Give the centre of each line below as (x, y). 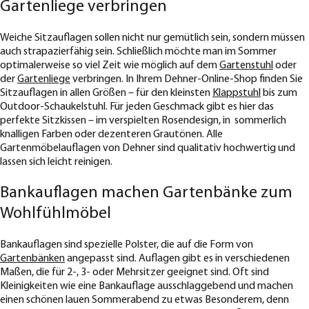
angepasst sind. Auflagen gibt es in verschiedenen (177, 258)
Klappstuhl (237, 93)
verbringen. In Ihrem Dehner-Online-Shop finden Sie (187, 80)
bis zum (279, 93)
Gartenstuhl (246, 66)
